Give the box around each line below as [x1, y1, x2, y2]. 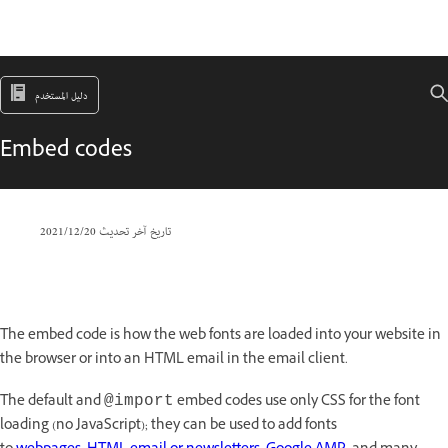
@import [104, 392, 174, 410]
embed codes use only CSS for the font [174, 391, 420, 414]
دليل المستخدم [35, 87, 88, 107]
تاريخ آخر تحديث [96, 221, 171, 244]
